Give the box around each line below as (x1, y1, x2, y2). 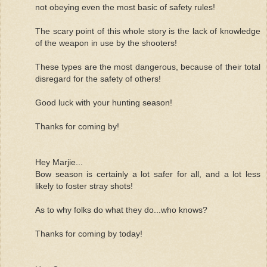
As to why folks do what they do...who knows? (35, 204, 207, 215)
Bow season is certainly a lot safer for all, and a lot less (35, 169, 260, 179)
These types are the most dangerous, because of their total (35, 61, 260, 72)
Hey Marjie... (35, 157, 83, 167)
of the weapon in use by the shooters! (35, 38, 177, 48)
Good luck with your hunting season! (35, 97, 172, 107)
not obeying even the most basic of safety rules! (35, 2, 215, 12)
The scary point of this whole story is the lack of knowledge (35, 26, 260, 36)
